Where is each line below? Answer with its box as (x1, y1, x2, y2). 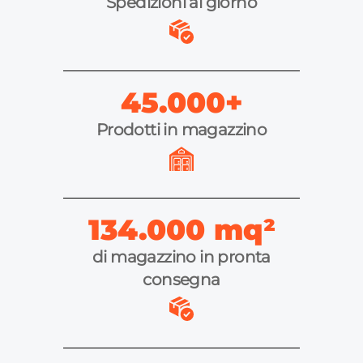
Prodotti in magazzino (96, 120, 267, 140)
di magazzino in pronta (92, 247, 271, 267)
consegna (143, 270, 220, 290)
